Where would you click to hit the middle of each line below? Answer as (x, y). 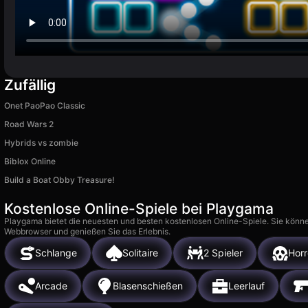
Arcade (51, 286)
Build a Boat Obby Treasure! (59, 179)
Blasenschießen (148, 286)
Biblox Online (30, 161)
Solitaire (140, 253)
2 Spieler (223, 253)
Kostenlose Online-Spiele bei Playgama (139, 208)
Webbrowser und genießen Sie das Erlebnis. (87, 231)
